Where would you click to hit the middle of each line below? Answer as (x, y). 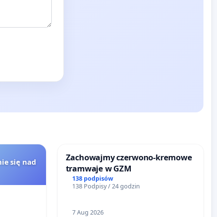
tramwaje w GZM (99, 169)
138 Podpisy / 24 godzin (106, 186)
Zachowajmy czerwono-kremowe (129, 157)
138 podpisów (93, 179)
